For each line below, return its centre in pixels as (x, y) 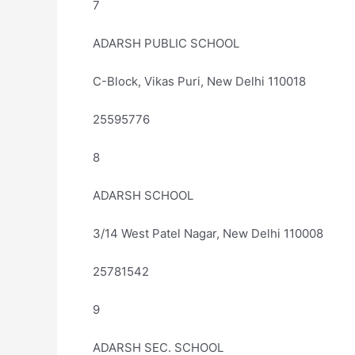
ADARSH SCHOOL (143, 195)
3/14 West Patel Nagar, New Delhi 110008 (208, 233)
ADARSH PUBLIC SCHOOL (166, 43)
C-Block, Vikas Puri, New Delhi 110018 (199, 81)
